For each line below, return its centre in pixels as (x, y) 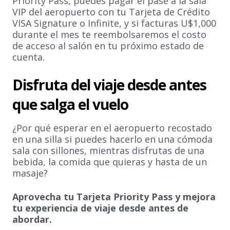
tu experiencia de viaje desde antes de (100, 208)
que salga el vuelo (70, 104)
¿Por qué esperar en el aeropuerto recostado (112, 128)
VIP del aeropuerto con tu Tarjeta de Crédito (111, 12)
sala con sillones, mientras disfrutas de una (108, 150)
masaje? (30, 173)
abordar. (32, 219)
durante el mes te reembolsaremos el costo (109, 34)
